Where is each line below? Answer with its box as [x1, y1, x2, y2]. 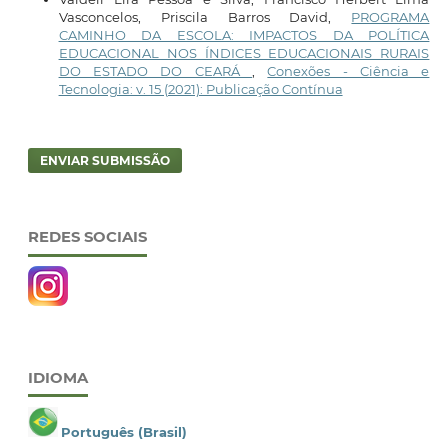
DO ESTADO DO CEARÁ [58, 62, 252, 79]
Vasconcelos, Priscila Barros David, [58, 8, 352, 25]
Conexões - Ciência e [267, 62, 430, 79]
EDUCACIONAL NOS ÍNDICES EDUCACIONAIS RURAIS [58, 44, 430, 61]
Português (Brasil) [60, 423, 187, 440]
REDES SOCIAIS [27, 228, 147, 247]
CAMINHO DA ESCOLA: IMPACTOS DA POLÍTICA [58, 26, 430, 43]
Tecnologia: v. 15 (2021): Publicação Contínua [58, 80, 343, 97]
